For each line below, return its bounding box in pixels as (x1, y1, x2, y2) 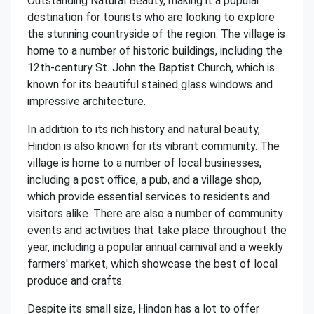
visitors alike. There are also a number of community (27, 207, 283, 220)
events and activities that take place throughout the (27, 224, 287, 237)
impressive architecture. (27, 95, 146, 108)
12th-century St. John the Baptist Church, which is (27, 61, 275, 74)
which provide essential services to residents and (27, 190, 270, 203)
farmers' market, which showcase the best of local (27, 257, 278, 271)
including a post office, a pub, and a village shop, (27, 173, 261, 186)
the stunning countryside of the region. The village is (27, 27, 285, 41)
